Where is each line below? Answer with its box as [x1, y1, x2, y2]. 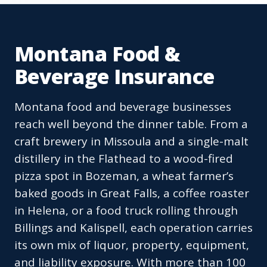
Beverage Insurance [14, 63, 215, 91]
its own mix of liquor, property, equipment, [14, 237, 249, 253]
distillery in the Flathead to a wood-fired [14, 151, 233, 167]
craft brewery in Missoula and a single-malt [14, 133, 249, 150]
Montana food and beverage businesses [14, 99, 231, 115]
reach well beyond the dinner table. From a [14, 116, 248, 132]
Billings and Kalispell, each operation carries [14, 220, 253, 236]
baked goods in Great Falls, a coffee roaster [14, 185, 249, 201]
